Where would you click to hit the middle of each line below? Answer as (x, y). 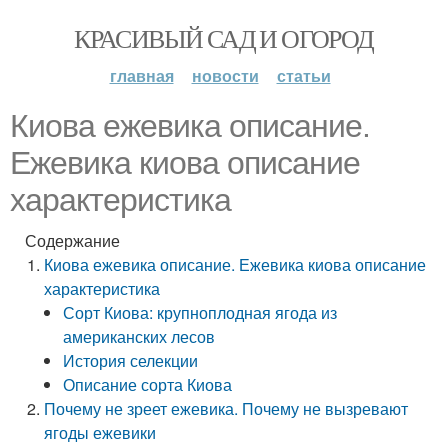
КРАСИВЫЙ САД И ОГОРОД (224, 38)
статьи (303, 75)
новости (225, 75)
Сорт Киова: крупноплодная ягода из (200, 312)
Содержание (72, 240)
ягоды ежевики (100, 432)
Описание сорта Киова (148, 384)
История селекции (131, 360)
